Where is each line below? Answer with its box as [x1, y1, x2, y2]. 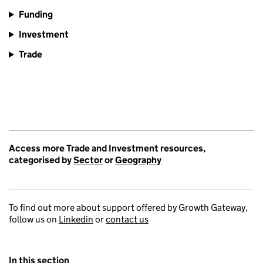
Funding [18, 9, 53, 21]
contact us [106, 214, 149, 225]
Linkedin [59, 214, 93, 225]
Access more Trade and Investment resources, [9, 143, 206, 154]
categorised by [9, 154, 73, 166]
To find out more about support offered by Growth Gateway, [9, 202, 248, 214]
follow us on [9, 214, 59, 225]
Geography [115, 154, 161, 166]
